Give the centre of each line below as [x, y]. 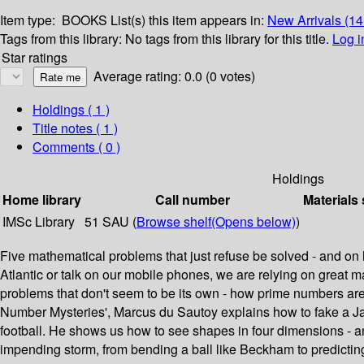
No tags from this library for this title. [227, 39]
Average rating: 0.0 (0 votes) [174, 76]
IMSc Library [39, 222]
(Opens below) [253, 222]
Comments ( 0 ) [76, 147]
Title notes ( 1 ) [75, 128]
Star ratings [35, 58]
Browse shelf [174, 222]
